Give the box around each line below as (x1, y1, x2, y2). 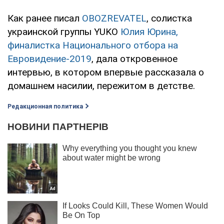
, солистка (146, 12, 192, 24)
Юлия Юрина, (120, 25, 178, 37)
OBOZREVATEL (82, 12, 146, 24)
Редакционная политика (7, 102, 83, 110)
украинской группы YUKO (7, 25, 120, 37)
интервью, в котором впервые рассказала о (7, 66, 204, 78)
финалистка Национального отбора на (7, 39, 178, 51)
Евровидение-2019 (7, 52, 91, 64)
